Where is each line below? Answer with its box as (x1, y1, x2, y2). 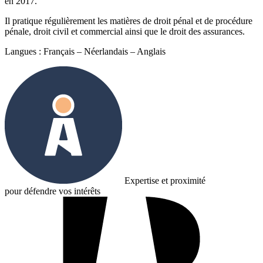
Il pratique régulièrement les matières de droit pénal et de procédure (5, 15, 252, 26)
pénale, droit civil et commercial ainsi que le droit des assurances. (5, 26, 245, 36)
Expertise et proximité (122, 175, 205, 186)
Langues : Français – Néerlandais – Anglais (5, 46, 166, 56)
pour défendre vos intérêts (5, 186, 100, 196)
